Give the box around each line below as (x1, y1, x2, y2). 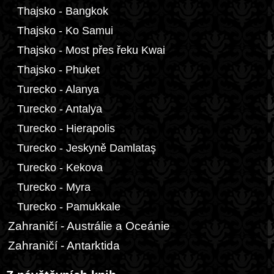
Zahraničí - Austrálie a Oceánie (8, 220, 170, 232)
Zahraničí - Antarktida (8, 239, 120, 252)
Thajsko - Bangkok (17, 5, 108, 17)
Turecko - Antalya (17, 103, 102, 115)
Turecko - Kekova (17, 161, 103, 174)
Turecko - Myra (17, 181, 91, 193)
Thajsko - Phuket (17, 64, 100, 76)
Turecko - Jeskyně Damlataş (17, 142, 156, 154)
